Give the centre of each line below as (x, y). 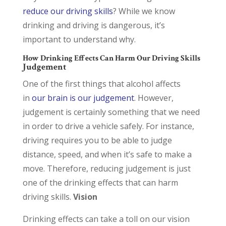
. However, (154, 98)
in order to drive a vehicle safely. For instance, (108, 126)
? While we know (144, 11)
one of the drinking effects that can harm (100, 183)
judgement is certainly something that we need (111, 112)
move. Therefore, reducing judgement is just (106, 168)
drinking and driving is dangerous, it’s (94, 25)
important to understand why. (80, 39)
